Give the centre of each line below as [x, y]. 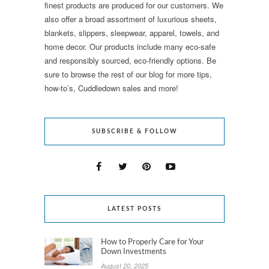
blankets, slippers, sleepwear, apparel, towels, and [132, 32]
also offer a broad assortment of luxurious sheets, [131, 19]
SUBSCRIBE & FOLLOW [134, 131]
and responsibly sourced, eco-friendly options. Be [130, 60]
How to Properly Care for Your [153, 242]
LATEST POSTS [134, 209]
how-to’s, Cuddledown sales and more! [111, 88]
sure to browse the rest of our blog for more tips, [128, 74]
